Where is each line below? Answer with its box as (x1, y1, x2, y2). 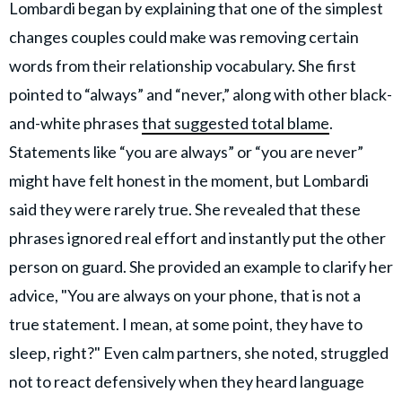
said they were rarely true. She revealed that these (9, 198, 361, 219)
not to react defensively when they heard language (9, 371, 364, 391)
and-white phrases (9, 112, 142, 133)
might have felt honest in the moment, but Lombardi (9, 170, 369, 190)
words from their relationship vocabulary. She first (9, 55, 356, 75)
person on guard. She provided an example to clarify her (9, 256, 393, 276)
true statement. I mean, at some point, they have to (9, 313, 363, 334)
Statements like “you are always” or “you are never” (9, 141, 363, 162)
